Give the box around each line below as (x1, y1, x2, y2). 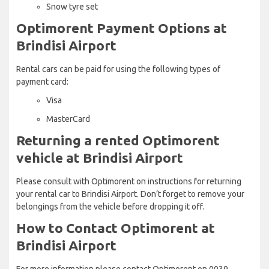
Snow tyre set (46, 1, 98, 11)
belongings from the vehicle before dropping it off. (16, 201, 204, 211)
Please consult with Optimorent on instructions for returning (16, 176, 241, 186)
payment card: (16, 76, 68, 86)
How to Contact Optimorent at (16, 220, 215, 235)
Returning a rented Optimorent (16, 132, 220, 148)
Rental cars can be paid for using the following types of (16, 64, 220, 74)
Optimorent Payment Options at (16, 20, 227, 35)
